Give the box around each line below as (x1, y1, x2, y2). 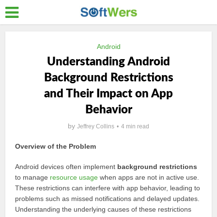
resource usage (50, 173, 98, 181)
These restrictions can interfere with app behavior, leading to (15, 184, 201, 192)
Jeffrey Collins (77, 123, 114, 130)
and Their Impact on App (44, 88, 173, 100)
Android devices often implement (15, 163, 118, 170)
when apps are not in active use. (98, 173, 200, 181)
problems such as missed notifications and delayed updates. (15, 195, 200, 202)
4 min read (121, 123, 149, 130)
